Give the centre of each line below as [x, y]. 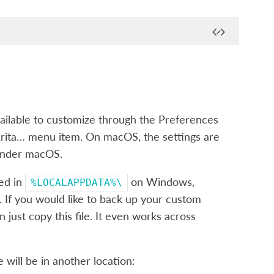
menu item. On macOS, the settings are [122, 137]
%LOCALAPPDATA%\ [76, 182]
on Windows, [161, 182]
